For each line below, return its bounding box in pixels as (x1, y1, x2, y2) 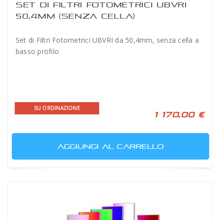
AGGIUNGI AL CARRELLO (57, 142, 164, 150)
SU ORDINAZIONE (33, 105, 80, 111)
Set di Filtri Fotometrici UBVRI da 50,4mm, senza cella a (16, 35, 199, 45)
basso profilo (16, 47, 59, 56)
